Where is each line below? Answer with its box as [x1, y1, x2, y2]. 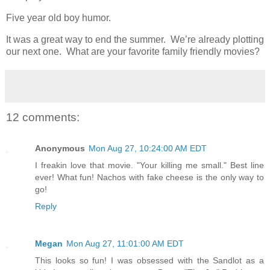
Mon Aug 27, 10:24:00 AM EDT [89, 143, 207, 154]
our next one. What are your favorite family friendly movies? [6, 46, 260, 57]
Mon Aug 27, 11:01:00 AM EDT [66, 239, 184, 249]
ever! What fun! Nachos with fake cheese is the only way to [35, 172, 264, 183]
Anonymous [35, 143, 85, 154]
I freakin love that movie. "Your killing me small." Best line [35, 160, 264, 171]
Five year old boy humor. [6, 13, 113, 24]
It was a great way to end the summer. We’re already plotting [6, 34, 264, 45]
